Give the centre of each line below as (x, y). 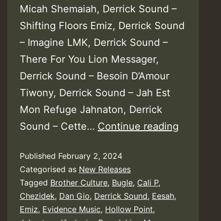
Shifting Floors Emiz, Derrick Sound (102, 26)
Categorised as (49, 169)
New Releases (105, 169)
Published (39, 156)
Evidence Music (72, 209)
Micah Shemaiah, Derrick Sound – (98, 9)
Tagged (35, 183)
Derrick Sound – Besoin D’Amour (94, 76)
